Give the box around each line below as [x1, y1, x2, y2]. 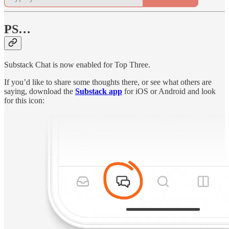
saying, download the [4, 86, 75, 96]
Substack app [75, 86, 122, 96]
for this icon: [4, 96, 44, 105]
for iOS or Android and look [122, 86, 216, 96]
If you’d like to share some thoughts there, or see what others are [4, 77, 212, 86]
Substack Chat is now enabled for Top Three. [4, 60, 150, 69]
